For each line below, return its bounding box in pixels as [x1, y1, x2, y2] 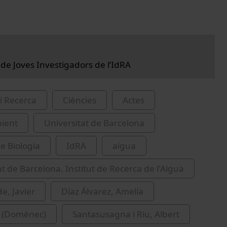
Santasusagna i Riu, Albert [72, 208, 179, 220]
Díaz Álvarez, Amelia [61, 185, 143, 198]
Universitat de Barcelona [44, 117, 144, 129]
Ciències [63, 94, 96, 106]
